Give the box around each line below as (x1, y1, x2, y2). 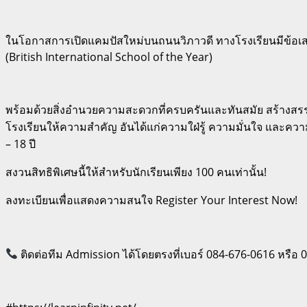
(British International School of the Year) (5, 49, 212, 64)
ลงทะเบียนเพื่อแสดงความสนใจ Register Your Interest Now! (5, 192, 297, 208)
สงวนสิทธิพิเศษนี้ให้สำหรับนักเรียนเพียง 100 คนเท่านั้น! (5, 164, 267, 180)
